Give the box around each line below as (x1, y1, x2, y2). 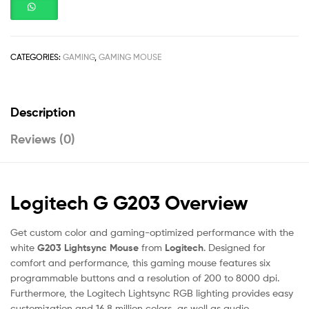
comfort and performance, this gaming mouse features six (10, 257, 270, 269)
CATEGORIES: (10, 52, 63, 63)
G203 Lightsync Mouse (37, 241, 139, 255)
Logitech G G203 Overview (10, 191, 248, 215)
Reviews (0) (10, 131, 75, 148)
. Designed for (203, 241, 266, 254)
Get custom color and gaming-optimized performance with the (10, 226, 294, 239)
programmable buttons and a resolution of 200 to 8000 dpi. (10, 272, 279, 284)
